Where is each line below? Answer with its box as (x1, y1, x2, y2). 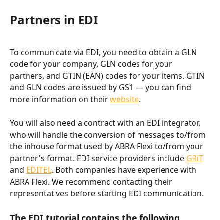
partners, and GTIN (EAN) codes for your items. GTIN (10, 70, 207, 81)
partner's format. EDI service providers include (10, 153, 186, 164)
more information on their (10, 93, 110, 105)
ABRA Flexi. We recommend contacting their (10, 176, 174, 188)
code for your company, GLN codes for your (10, 58, 174, 69)
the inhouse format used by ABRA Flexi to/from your (10, 141, 205, 152)
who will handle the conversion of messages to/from (10, 129, 208, 140)
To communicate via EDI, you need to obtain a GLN (10, 46, 199, 57)
